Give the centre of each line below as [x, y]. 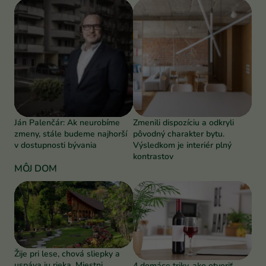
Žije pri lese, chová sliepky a [67, 254]
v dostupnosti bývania [56, 145]
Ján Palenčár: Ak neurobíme [67, 122]
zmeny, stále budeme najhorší [71, 134]
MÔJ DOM [36, 168]
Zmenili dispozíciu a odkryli [183, 122]
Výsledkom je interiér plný [182, 145]
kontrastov [153, 156]
